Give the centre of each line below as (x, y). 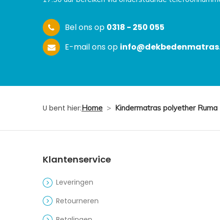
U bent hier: (62, 108)
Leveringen (75, 182)
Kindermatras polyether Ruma (166, 108)
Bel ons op (85, 27)
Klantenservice (77, 160)
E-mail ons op (92, 47)
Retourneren (78, 201)
